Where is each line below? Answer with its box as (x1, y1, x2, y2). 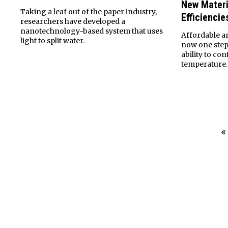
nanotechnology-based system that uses (20, 26, 163, 36)
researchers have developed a (20, 16, 125, 26)
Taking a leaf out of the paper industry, (20, 7, 157, 16)
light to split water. (20, 36, 84, 45)
